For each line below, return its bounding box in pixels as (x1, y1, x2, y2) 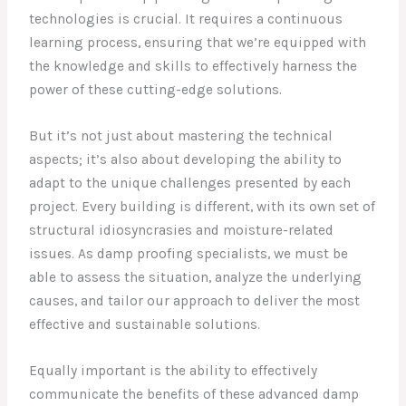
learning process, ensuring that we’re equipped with (29, 34, 367, 52)
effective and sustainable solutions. (29, 315, 261, 333)
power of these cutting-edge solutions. (29, 82, 283, 99)
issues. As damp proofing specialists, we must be (29, 245, 349, 262)
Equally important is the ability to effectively (29, 362, 318, 379)
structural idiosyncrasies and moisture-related (29, 221, 334, 238)
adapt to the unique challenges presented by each (29, 174, 352, 191)
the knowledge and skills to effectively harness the (29, 58, 358, 75)
